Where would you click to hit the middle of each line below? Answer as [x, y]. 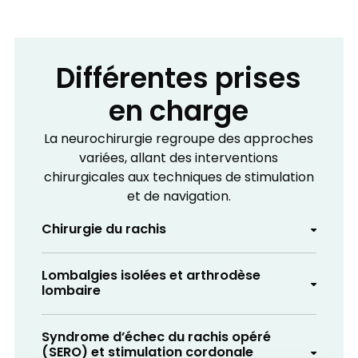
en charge [179, 113]
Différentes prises [179, 81]
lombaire [71, 292]
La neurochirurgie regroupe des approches [179, 139]
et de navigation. [179, 197]
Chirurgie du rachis [103, 230]
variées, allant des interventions [179, 159]
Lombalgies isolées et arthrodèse [151, 277]
